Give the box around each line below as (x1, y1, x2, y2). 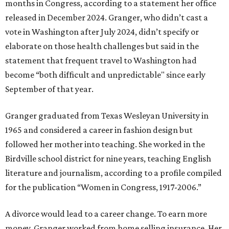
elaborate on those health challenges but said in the (5, 40, 199, 51)
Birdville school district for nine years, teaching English (5, 153, 211, 164)
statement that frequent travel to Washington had (5, 55, 197, 65)
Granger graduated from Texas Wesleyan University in (5, 110, 209, 121)
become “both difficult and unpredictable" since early (5, 69, 205, 80)
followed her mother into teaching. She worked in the (5, 139, 205, 149)
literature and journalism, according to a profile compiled (5, 167, 222, 178)
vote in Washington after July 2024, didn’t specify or (5, 26, 199, 37)
